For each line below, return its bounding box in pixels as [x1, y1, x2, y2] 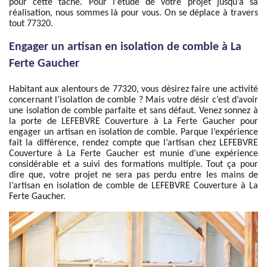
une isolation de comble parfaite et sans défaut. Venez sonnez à [9, 106, 258, 116]
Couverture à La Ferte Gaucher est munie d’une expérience [9, 149, 258, 159]
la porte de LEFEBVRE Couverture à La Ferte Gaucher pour [9, 117, 258, 126]
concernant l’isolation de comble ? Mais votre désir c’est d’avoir [9, 95, 258, 105]
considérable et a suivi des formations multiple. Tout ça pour [9, 160, 258, 169]
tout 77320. [9, 19, 53, 29]
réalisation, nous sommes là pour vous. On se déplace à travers [9, 8, 258, 18]
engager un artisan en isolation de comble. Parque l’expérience [9, 128, 258, 137]
